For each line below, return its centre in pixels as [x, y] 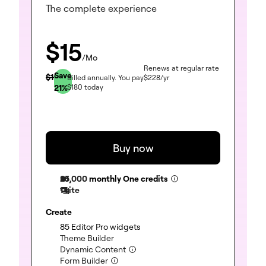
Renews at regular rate [181, 68]
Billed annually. [91, 78]
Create [59, 212]
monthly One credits [129, 179]
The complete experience [101, 8]
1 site [70, 190]
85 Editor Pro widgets [100, 227]
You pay [130, 78]
